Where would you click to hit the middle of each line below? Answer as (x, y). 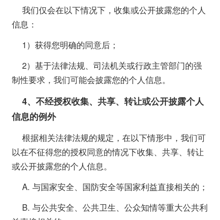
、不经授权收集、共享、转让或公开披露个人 (116, 101)
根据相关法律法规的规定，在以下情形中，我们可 (114, 137)
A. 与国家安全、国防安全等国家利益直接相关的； (115, 186)
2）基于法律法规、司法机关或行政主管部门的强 (112, 66)
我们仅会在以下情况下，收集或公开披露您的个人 (114, 10)
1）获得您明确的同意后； (70, 45)
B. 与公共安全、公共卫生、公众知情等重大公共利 (115, 207)
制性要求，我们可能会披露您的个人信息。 (91, 80)
